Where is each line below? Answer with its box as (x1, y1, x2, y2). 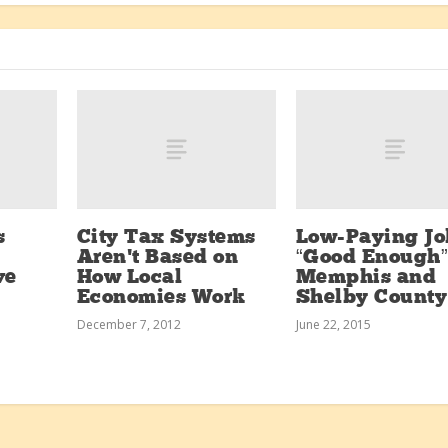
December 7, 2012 (76, 315, 181, 333)
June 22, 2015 (295, 315, 371, 333)
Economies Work (76, 287, 246, 308)
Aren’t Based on (76, 247, 239, 268)
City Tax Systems (76, 227, 256, 248)
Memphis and (295, 267, 437, 288)
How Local (76, 267, 183, 288)
